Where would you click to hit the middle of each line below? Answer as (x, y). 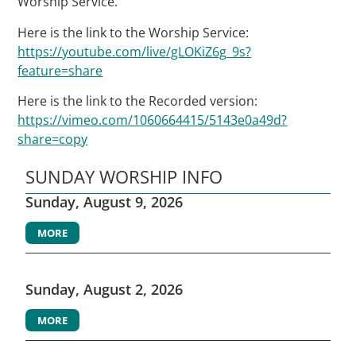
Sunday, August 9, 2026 (104, 202)
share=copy (53, 139)
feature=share (60, 70)
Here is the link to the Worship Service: (133, 32)
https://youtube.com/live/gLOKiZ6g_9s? (135, 51)
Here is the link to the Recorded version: (138, 101)
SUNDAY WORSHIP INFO (124, 177)
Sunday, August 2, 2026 (104, 290)
